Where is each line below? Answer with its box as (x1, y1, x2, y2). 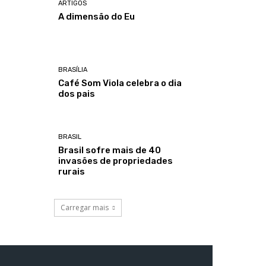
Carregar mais (61, 202, 109, 213)
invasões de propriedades (58, 155, 173, 166)
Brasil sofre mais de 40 (58, 144, 161, 156)
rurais (58, 166, 85, 177)
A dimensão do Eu (58, 11, 135, 23)
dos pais (58, 88, 96, 100)
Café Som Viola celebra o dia (58, 78, 182, 89)
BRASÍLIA (58, 66, 88, 74)
